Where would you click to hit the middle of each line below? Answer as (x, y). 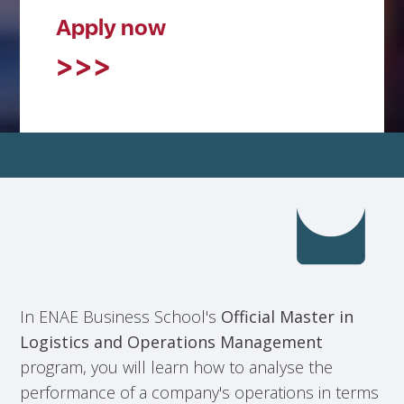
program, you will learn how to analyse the (177, 367)
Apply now (111, 27)
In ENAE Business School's (121, 317)
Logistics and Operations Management (172, 342)
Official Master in (288, 317)
